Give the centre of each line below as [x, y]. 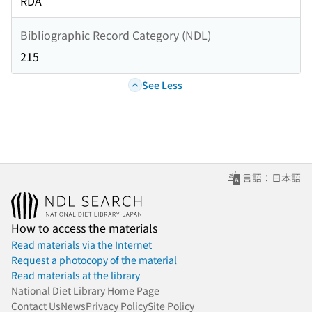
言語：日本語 [272, 178]
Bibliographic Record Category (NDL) [116, 34]
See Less [162, 85]
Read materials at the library [76, 275]
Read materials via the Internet [81, 245]
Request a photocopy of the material [94, 260]
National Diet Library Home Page [85, 291]
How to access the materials [84, 228]
